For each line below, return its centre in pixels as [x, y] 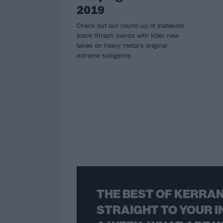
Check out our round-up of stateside [130, 25]
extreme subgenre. [105, 55]
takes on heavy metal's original [122, 45]
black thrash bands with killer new [128, 35]
